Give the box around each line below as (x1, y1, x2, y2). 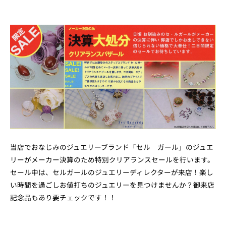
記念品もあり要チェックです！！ (10, 192, 116, 203)
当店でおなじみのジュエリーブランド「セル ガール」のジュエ (10, 142, 213, 152)
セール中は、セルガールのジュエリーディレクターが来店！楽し (10, 167, 213, 178)
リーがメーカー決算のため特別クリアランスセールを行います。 (10, 154, 214, 165)
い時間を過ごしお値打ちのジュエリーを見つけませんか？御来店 (10, 180, 214, 190)
